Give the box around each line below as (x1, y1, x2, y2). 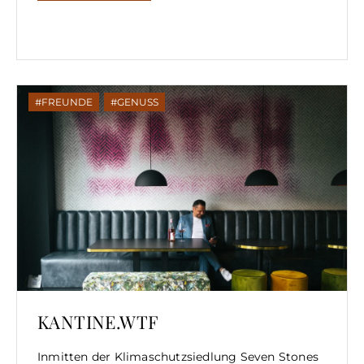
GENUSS (117, 95, 158, 108)
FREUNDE (41, 95, 93, 108)
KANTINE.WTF (37, 310, 159, 335)
